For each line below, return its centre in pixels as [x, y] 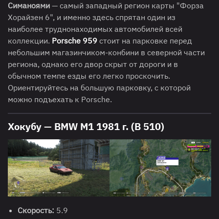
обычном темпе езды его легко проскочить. [89, 76]
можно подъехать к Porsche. [60, 99]
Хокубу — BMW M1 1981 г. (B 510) [86, 127]
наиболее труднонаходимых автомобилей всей [95, 29]
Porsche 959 [75, 41]
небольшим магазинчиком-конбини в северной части [106, 53]
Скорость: [36, 210]
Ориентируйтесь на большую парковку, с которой [99, 88]
